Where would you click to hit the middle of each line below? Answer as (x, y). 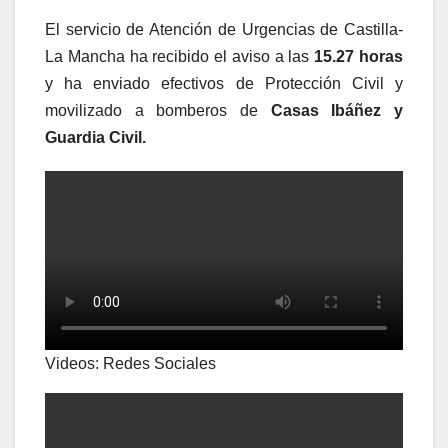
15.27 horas (359, 57)
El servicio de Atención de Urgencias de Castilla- (224, 30)
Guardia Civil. (95, 138)
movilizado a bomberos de (151, 111)
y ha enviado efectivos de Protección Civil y (224, 84)
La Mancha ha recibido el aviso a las (180, 57)
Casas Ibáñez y (330, 111)
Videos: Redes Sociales (130, 364)
